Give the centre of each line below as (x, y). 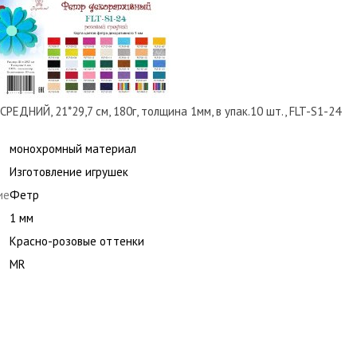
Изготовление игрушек (69, 172)
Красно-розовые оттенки (77, 241)
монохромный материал (73, 149)
